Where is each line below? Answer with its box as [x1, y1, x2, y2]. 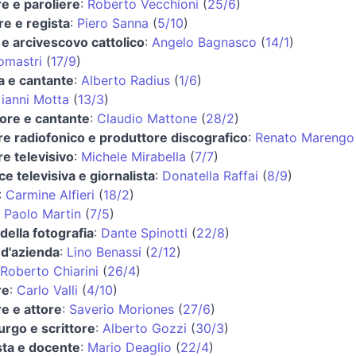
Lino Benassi [67, 243, 141, 260]
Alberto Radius [81, 72, 170, 88]
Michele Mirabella [81, 148, 186, 164]
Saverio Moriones [69, 300, 174, 317]
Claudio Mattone [97, 110, 197, 126]
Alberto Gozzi [103, 319, 187, 336]
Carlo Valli [17, 281, 78, 298]
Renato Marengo [255, 129, 354, 145]
